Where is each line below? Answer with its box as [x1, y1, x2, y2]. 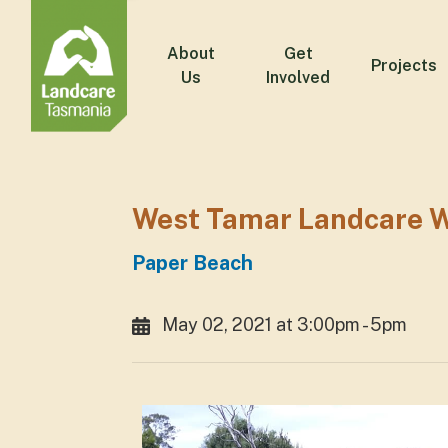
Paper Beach [132, 251, 253, 275]
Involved [266, 68, 331, 87]
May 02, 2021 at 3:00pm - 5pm [162, 314, 407, 335]
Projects [370, 56, 437, 75]
